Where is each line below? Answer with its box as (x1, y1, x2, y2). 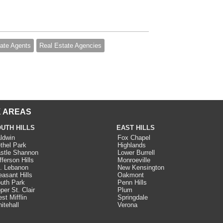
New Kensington (117, 164, 164, 171)
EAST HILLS (116, 124, 155, 131)
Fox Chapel (117, 134, 150, 141)
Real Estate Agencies (39, 42, 102, 49)
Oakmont (117, 171, 144, 179)
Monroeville (117, 156, 150, 164)
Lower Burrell (117, 149, 155, 156)
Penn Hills (117, 179, 147, 186)
